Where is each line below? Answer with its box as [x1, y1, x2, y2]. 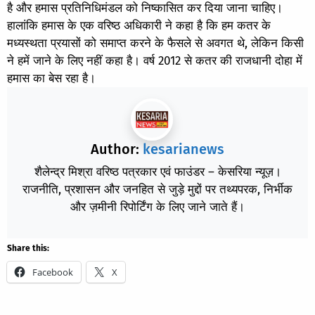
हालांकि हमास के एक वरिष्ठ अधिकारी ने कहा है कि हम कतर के [7, 18, 271, 33]
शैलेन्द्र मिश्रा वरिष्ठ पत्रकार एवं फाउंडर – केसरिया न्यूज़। [34, 164, 281, 179]
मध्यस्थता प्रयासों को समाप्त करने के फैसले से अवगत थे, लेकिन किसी [7, 35, 304, 51]
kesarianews [143, 140, 224, 157]
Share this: [7, 243, 49, 253]
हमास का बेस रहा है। [7, 70, 96, 86]
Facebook [32, 265, 73, 278]
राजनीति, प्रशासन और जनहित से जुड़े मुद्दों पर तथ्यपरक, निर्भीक [22, 181, 292, 197]
